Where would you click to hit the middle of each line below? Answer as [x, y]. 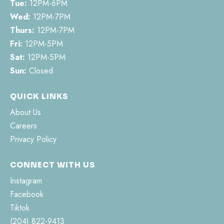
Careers [23, 125]
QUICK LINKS [39, 96]
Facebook [27, 194]
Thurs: [22, 30]
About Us [25, 112]
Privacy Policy [33, 139]
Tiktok [20, 207]
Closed [40, 70]
